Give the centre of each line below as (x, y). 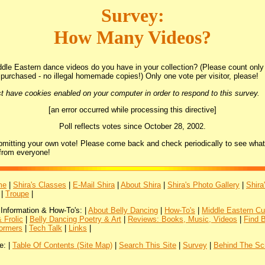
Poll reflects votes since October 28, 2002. (132, 127)
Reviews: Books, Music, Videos (182, 219)
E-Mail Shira (94, 185)
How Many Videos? (132, 37)
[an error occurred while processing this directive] (132, 110)
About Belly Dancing (123, 211)
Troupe (17, 194)
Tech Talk (46, 228)
